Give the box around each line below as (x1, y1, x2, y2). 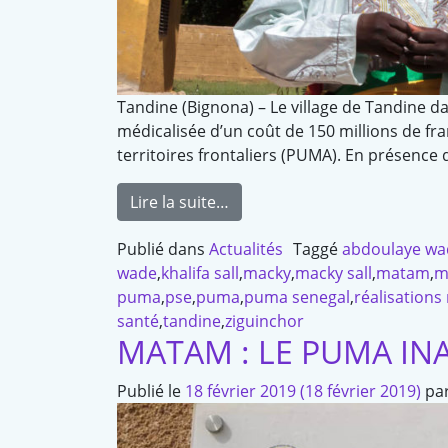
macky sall (295, 262, 372, 285)
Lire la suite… (130, 191, 229, 214)
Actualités (209, 238, 283, 261)
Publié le (117, 380, 185, 403)
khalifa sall (161, 262, 239, 285)
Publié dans (117, 238, 209, 261)
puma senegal (244, 286, 350, 309)
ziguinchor (225, 310, 304, 333)
